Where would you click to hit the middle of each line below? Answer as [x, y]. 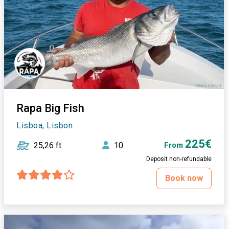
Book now [184, 178]
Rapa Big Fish [51, 108]
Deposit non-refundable [179, 159]
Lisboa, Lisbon [45, 125]
